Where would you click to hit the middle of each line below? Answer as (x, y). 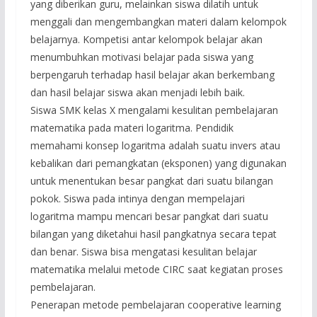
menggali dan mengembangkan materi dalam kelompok (158, 21)
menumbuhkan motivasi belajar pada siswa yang (142, 57)
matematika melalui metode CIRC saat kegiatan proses (156, 269)
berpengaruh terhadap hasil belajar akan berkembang (152, 74)
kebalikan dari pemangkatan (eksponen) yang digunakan (158, 163)
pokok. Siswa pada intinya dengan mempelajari (137, 198)
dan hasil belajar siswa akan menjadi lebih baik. (137, 92)
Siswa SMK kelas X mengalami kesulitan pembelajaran (154, 110)
